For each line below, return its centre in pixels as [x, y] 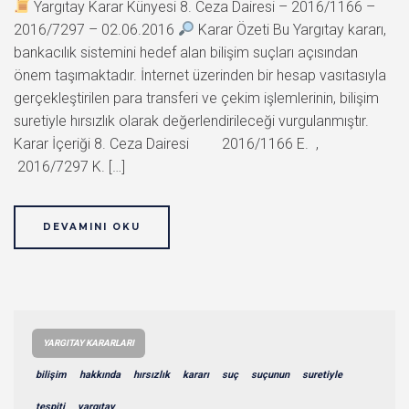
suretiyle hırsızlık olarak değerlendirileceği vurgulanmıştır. [191, 121]
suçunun [270, 374]
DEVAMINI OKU [92, 226]
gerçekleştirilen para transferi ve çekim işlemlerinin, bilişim [196, 98]
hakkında [100, 374]
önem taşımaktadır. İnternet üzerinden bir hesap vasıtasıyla [200, 75]
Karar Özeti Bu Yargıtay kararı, [291, 29]
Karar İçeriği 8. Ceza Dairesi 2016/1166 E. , [166, 143]
